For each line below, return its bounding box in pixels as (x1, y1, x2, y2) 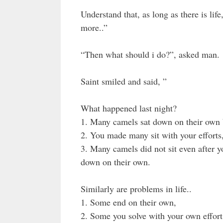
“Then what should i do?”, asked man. (81, 48, 220, 60)
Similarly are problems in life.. (81, 182, 192, 195)
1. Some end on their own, (81, 196, 176, 208)
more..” (81, 21, 108, 33)
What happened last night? (81, 102, 177, 114)
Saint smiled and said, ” (81, 75, 167, 87)
